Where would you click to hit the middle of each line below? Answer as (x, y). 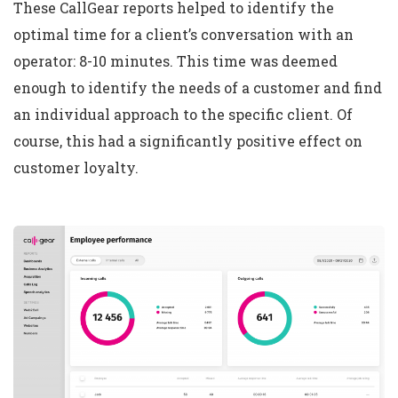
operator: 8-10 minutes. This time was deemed (175, 61)
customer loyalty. (76, 168)
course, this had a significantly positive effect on (188, 141)
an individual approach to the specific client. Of (183, 115)
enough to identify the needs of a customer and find (198, 88)
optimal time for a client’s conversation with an (183, 35)
